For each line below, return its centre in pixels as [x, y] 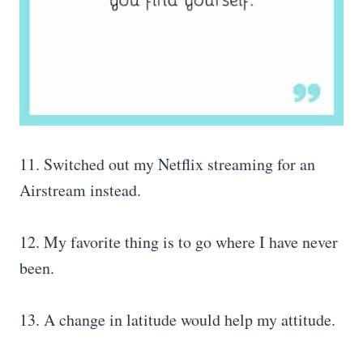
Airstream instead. [80, 190]
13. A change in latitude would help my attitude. [177, 320]
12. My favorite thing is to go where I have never [179, 242]
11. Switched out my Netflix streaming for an [167, 164]
